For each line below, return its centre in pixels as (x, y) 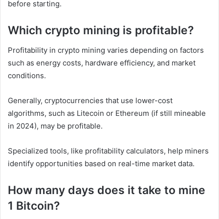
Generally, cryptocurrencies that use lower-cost (90, 100)
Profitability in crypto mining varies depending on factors (106, 50)
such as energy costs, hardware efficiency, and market (102, 63)
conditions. (28, 75)
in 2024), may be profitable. (56, 126)
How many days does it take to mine (107, 190)
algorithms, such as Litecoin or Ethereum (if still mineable (107, 113)
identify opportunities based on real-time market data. (101, 163)
